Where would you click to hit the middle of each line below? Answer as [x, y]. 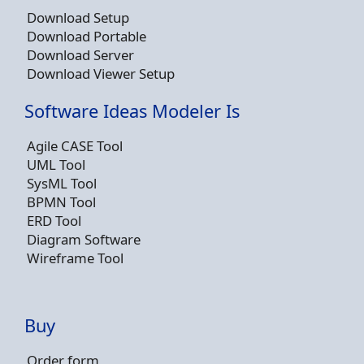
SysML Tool [62, 184]
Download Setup [78, 18]
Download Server [80, 55]
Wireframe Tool [75, 258]
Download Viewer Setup [101, 74]
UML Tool [56, 165]
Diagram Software [84, 240]
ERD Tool [54, 221]
